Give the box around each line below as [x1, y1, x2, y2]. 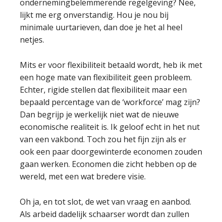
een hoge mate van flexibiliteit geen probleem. [20, 72, 192, 83]
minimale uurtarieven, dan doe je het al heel [20, 22, 182, 33]
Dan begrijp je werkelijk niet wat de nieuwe [20, 109, 179, 120]
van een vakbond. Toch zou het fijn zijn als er [20, 134, 186, 145]
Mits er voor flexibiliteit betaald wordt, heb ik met [20, 59, 202, 70]
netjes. [20, 34, 44, 45]
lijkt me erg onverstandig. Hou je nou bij [20, 9, 168, 20]
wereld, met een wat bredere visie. [20, 171, 146, 182]
